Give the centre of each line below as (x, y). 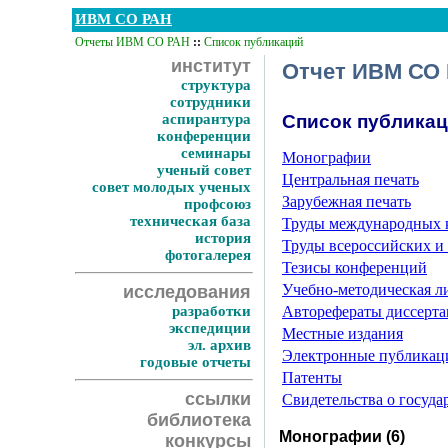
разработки (211, 311)
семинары (216, 153)
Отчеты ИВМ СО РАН (132, 42)
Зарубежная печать (346, 201)
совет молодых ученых (171, 187)
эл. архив (219, 345)
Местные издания (342, 333)
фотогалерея (208, 255)
